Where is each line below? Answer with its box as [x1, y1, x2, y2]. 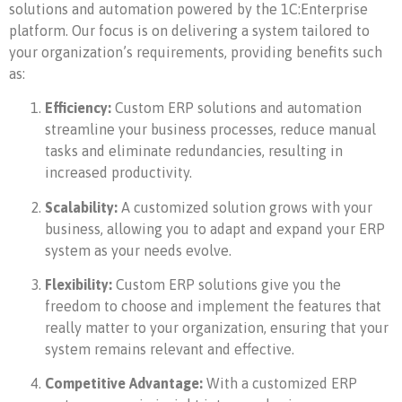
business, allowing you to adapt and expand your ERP [45, 220, 385, 237]
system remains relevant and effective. [45, 341, 294, 358]
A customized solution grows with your [118, 198, 372, 215]
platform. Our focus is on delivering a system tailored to [9, 22, 370, 39]
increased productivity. [45, 164, 192, 181]
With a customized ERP [203, 375, 357, 392]
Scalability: [45, 198, 118, 215]
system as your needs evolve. [45, 241, 232, 258]
